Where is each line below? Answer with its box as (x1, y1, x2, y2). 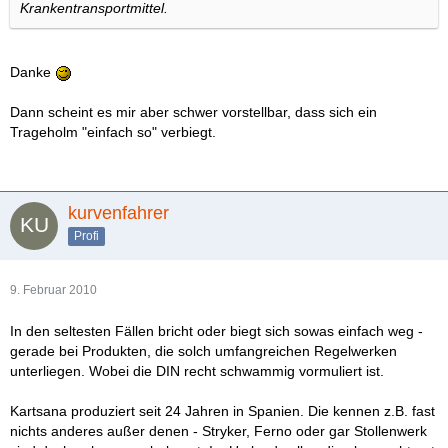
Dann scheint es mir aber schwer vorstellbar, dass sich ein (10, 104, 377, 120)
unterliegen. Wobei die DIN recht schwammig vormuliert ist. (10, 363, 384, 379)
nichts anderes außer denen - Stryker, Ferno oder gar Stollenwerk (10, 423, 427, 439)
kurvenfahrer (68, 203, 169, 223)
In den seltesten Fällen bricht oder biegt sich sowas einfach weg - (10, 323, 423, 339)
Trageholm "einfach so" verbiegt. (10, 124, 216, 140)
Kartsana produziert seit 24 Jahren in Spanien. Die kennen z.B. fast (10, 403, 435, 419)
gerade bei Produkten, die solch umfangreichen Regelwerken (10, 343, 397, 359)
